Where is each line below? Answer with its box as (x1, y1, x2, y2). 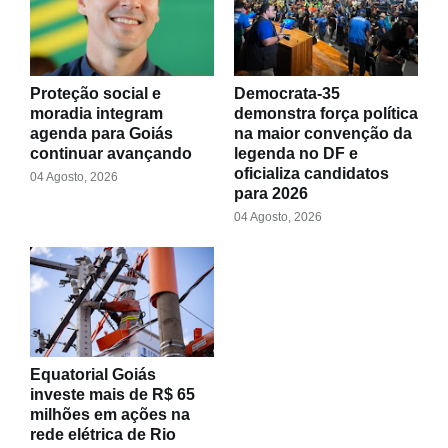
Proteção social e (30, 84, 161, 102)
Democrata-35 (234, 84, 340, 102)
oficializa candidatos (234, 164, 389, 182)
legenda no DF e (234, 144, 358, 162)
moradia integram (30, 104, 163, 122)
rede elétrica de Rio (30, 425, 176, 443)
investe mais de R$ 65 (30, 385, 195, 403)
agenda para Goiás (30, 124, 173, 142)
